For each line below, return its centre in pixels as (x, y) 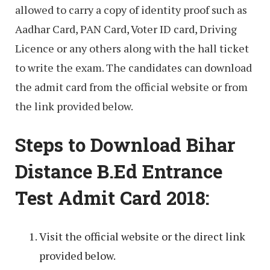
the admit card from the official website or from (131, 87)
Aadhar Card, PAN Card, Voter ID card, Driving (126, 29)
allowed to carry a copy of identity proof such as (131, 10)
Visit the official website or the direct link (142, 236)
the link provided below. (74, 106)
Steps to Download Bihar (125, 144)
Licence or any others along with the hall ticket (132, 49)
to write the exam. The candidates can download (133, 68)
